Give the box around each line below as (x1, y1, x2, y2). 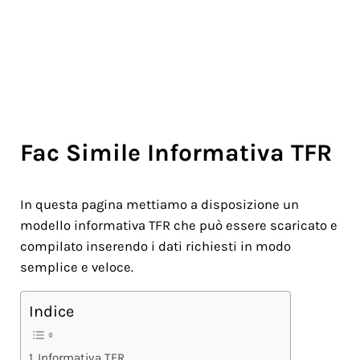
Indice (28, 302, 74, 321)
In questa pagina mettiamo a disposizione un (19, 197, 299, 213)
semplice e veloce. (19, 260, 133, 276)
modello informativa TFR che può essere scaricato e (19, 218, 337, 234)
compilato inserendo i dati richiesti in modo (19, 239, 291, 255)
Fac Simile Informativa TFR (19, 137, 332, 167)
